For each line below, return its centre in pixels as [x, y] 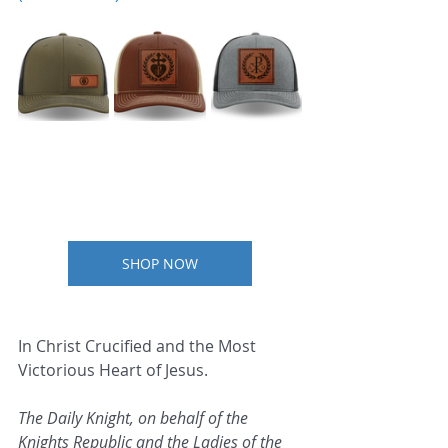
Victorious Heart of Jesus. [113, 369]
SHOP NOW [160, 263]
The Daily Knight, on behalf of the [135, 417]
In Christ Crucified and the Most [139, 345]
